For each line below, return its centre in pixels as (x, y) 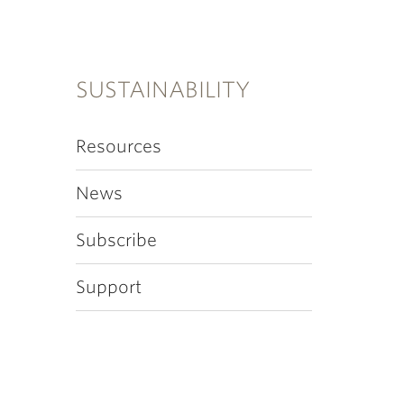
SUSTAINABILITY (162, 90)
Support (108, 287)
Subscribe (116, 240)
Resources (118, 147)
